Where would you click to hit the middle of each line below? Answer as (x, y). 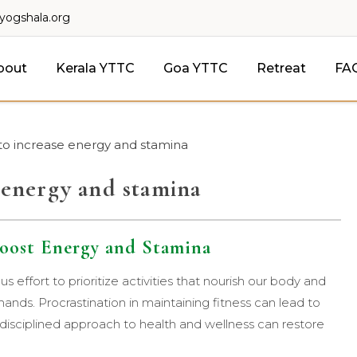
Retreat (281, 68)
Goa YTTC (195, 68)
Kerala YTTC (95, 68)
